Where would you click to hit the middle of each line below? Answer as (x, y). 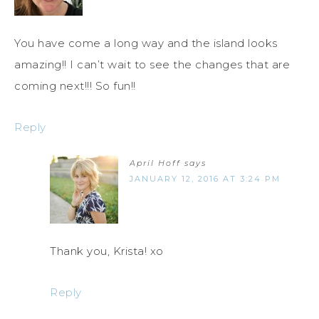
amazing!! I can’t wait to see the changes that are (152, 65)
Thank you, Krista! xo (107, 251)
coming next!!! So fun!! (75, 86)
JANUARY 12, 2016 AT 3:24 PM (205, 179)
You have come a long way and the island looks (146, 43)
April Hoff (155, 163)
